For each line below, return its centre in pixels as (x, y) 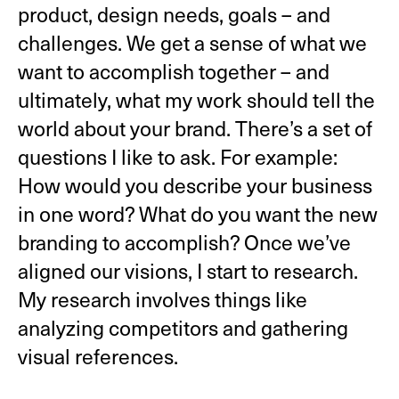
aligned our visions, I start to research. (187, 270)
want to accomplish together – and (173, 71)
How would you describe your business (195, 185)
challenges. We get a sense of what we (192, 42)
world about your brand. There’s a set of (195, 128)
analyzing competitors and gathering (183, 327)
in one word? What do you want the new (197, 213)
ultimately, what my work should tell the (196, 99)
